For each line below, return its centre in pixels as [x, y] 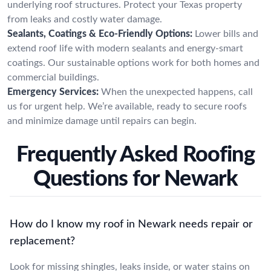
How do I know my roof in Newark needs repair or [131, 224]
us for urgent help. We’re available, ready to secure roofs [127, 106]
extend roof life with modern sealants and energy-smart [125, 48]
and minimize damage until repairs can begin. [102, 121]
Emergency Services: [53, 92]
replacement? [42, 241]
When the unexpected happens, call [177, 92]
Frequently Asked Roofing [135, 155]
